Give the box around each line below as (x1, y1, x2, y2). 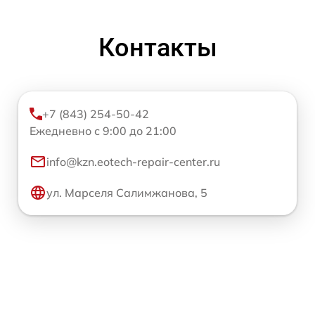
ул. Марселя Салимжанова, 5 (46, 186, 207, 200)
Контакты (98, 33, 217, 63)
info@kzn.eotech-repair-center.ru (46, 155, 220, 169)
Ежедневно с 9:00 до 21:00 (30, 124, 176, 138)
